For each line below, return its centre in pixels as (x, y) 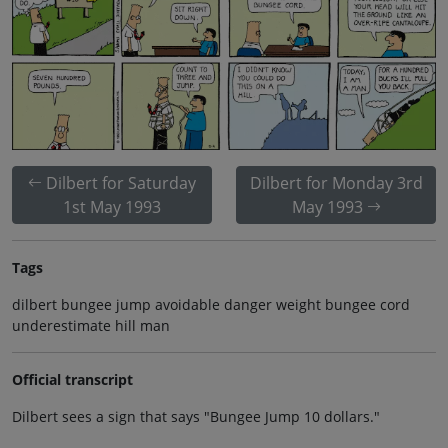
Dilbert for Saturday (121, 182)
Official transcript (72, 379)
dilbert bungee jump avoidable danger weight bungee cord (211, 304)
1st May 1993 (112, 206)
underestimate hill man (91, 325)
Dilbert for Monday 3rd (336, 182)
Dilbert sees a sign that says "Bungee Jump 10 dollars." (196, 416)
